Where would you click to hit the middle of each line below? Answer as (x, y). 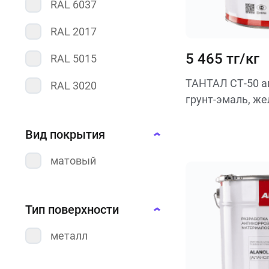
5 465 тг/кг (222, 59)
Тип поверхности (72, 210)
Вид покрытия (65, 134)
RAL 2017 (74, 32)
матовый (73, 161)
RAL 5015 (74, 59)
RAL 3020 (74, 86)
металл (69, 236)
